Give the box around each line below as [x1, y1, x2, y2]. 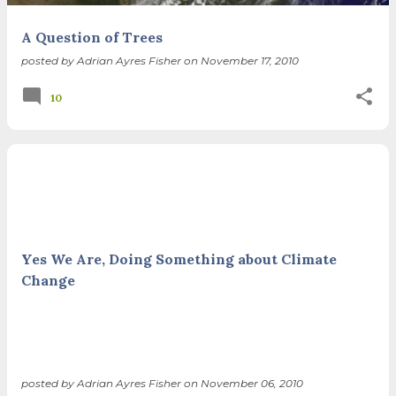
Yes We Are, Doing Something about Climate [21, 249, 337, 268]
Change [21, 270, 75, 289]
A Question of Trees [21, 27, 163, 46]
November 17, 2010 [201, 53, 299, 67]
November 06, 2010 [201, 376, 303, 390]
